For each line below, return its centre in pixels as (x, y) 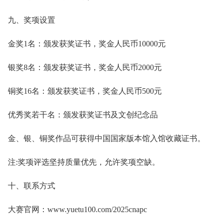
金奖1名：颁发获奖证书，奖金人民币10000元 (87, 43)
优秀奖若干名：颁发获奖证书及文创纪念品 (83, 114)
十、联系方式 (32, 185)
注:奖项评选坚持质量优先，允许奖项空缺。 (84, 162)
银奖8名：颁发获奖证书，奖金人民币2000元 (85, 67)
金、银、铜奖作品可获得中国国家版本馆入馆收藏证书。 (107, 138)
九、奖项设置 (32, 20)
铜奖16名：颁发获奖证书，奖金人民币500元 (85, 91)
